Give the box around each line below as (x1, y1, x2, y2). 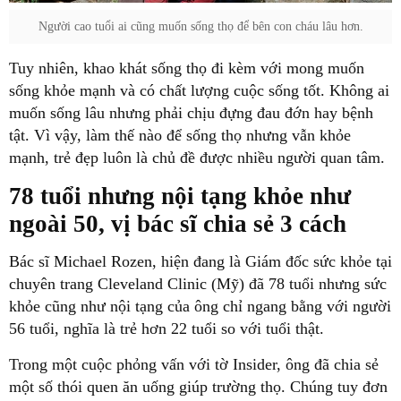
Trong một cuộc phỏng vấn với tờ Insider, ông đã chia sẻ (9, 354, 379, 373)
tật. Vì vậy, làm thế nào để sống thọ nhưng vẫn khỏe (9, 126, 351, 145)
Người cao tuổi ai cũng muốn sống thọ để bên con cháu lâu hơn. (38, 20, 363, 34)
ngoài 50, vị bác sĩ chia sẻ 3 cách (9, 210, 346, 238)
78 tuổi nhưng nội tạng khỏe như (9, 183, 351, 210)
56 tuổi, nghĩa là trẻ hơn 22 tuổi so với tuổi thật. (9, 319, 324, 337)
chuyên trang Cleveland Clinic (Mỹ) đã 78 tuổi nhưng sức (9, 274, 387, 293)
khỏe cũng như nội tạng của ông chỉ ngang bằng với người (9, 296, 391, 315)
